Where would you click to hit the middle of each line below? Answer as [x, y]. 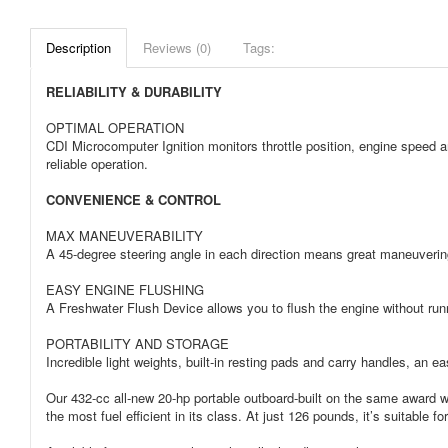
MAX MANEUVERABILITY [124, 235]
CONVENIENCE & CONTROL [133, 199]
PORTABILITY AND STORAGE [137, 343]
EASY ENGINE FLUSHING [125, 289]
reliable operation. [97, 163]
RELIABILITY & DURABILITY [134, 91]
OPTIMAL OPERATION [115, 127]
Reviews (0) [177, 47]
